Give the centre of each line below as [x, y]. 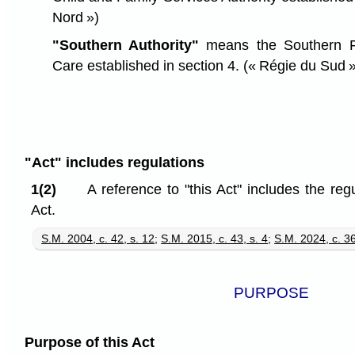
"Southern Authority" [126, 45]
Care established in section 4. [147, 65]
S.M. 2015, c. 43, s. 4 [215, 239]
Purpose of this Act [89, 343]
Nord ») [75, 17]
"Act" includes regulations [114, 162]
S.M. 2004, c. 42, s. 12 [98, 239]
